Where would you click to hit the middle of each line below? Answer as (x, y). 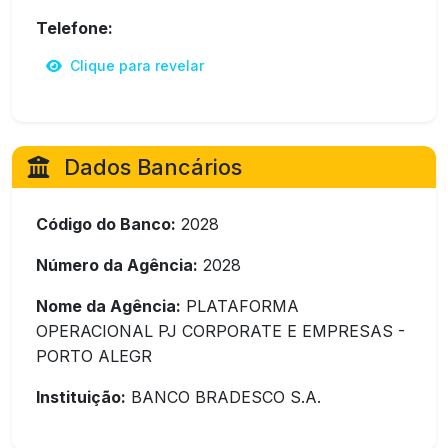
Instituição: (81, 397)
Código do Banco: (106, 224)
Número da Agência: (117, 265)
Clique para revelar (135, 65)
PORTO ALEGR (94, 356)
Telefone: (74, 28)
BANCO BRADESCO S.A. (223, 397)
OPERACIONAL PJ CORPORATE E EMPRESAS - (220, 331)
